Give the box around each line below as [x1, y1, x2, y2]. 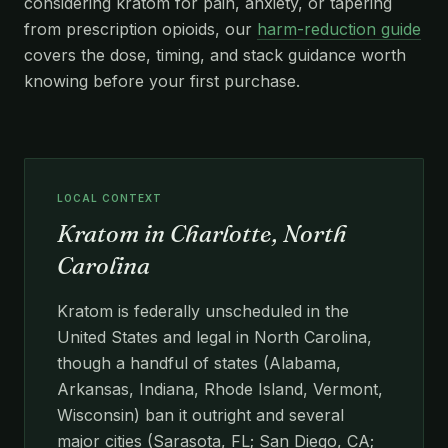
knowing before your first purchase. [24, 70, 300, 91]
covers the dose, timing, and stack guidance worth [24, 44, 406, 65]
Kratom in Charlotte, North [57, 218, 347, 248]
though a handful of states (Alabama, [57, 352, 341, 373]
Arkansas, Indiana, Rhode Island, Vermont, [57, 378, 383, 399]
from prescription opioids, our [24, 18, 257, 39]
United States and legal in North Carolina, [57, 326, 372, 347]
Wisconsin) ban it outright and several [57, 404, 344, 425]
